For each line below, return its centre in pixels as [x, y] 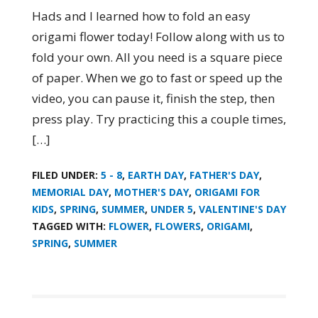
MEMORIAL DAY [70, 192]
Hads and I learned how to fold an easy [141, 16]
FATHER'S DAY [224, 175]
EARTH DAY [155, 175]
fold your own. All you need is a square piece [157, 57]
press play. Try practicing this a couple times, [159, 119]
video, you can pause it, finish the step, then [153, 99]
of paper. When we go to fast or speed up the [157, 78]
